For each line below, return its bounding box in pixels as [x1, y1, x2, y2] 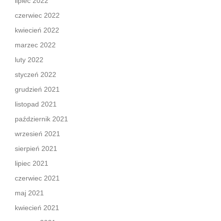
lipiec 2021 [15, 159, 48, 167]
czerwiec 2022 [15, 11, 60, 19]
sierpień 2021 [15, 145, 57, 152]
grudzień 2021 [15, 85, 60, 93]
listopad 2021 [15, 100, 57, 108]
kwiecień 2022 [15, 26, 59, 34]
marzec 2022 [15, 41, 56, 49]
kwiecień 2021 [15, 204, 59, 212]
